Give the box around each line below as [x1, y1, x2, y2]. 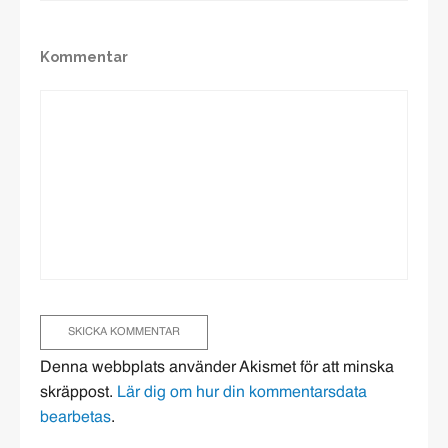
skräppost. [40, 385, 117, 402]
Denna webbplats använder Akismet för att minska [40, 360, 394, 377]
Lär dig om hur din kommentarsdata [117, 385, 367, 402]
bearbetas [40, 410, 111, 427]
